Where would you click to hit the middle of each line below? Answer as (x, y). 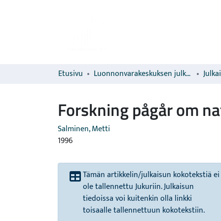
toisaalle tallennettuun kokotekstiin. (144, 210)
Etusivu (71, 74)
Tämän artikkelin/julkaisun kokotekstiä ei (151, 175)
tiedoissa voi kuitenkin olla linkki (137, 199)
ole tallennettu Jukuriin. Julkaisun (138, 187)
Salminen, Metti (84, 129)
